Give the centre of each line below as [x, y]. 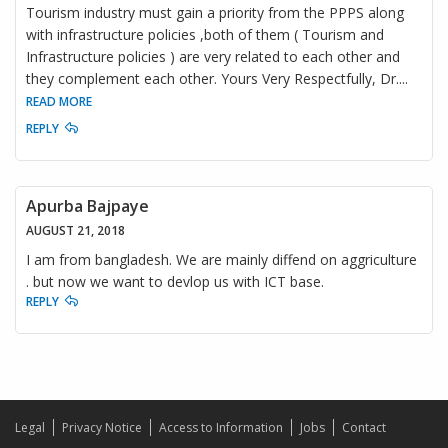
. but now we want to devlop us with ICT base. [175, 282]
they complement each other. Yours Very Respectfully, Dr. [212, 79]
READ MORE [59, 102]
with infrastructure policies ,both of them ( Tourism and [205, 35]
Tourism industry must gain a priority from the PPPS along [215, 13]
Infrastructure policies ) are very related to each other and [213, 57]
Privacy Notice [102, 428]
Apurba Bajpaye [87, 206]
